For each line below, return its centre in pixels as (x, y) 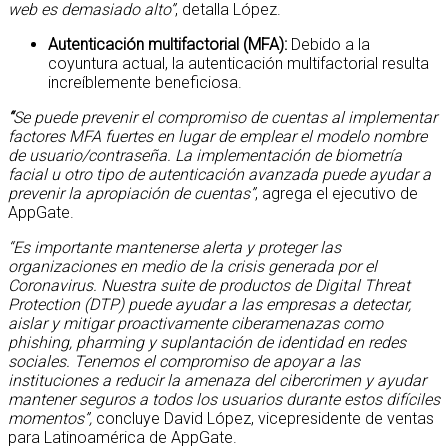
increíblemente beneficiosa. (145, 82)
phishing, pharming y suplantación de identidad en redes (207, 342)
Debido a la (328, 44)
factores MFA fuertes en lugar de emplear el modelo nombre (217, 136)
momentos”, (50, 418)
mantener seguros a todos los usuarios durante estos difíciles (224, 399)
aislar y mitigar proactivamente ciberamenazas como (195, 323)
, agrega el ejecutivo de (336, 193)
